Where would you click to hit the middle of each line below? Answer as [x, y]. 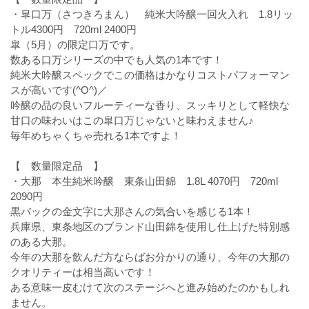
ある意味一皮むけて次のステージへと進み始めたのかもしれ [150, 287]
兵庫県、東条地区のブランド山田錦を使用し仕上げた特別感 [150, 227]
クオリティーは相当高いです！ [83, 272]
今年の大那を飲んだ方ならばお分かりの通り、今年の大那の [150, 257]
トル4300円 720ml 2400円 [73, 29]
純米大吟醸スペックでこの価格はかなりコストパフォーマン [150, 75]
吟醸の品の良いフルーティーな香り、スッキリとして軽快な [150, 105]
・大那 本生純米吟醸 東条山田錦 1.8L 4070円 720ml [144, 181]
